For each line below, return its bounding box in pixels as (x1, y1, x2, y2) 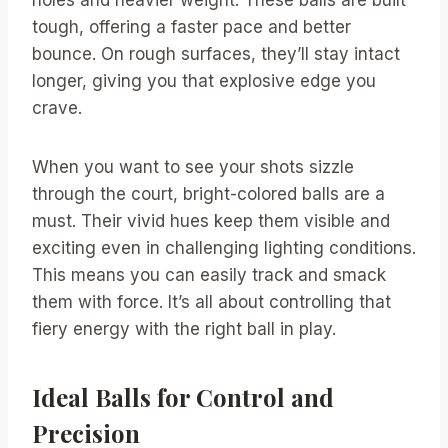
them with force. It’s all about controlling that (32, 291, 391, 312)
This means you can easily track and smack (32, 264, 386, 285)
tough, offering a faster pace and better (32, 16, 351, 37)
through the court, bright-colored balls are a (32, 183, 385, 204)
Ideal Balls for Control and (32, 380, 334, 413)
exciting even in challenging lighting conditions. (32, 237, 416, 258)
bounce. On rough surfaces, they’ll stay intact (32, 43, 400, 64)
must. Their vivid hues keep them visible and (32, 210, 390, 231)
